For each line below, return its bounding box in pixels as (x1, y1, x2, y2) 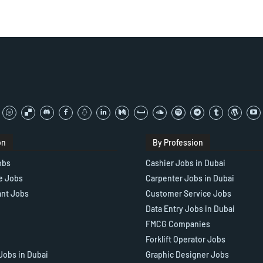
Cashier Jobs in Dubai (146, 158, 225, 168)
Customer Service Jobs (146, 188, 231, 199)
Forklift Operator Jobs (146, 234, 225, 245)
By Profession (153, 137, 203, 148)
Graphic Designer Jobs (146, 249, 229, 260)
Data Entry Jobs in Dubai (146, 204, 235, 214)
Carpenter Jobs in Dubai (146, 173, 234, 184)
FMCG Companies (146, 219, 210, 230)
